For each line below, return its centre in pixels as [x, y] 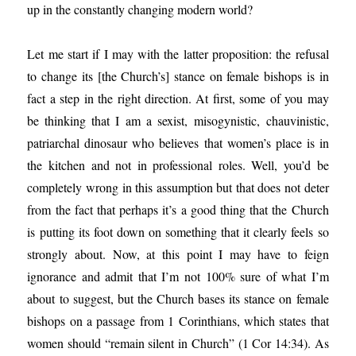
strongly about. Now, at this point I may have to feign [178, 254]
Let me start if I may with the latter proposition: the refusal [178, 54]
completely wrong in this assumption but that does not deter [178, 187]
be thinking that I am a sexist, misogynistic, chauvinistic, [178, 120]
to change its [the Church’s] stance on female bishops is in [178, 76]
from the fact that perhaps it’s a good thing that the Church [178, 209]
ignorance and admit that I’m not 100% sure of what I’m [178, 276]
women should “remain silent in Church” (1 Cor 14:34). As [178, 343]
